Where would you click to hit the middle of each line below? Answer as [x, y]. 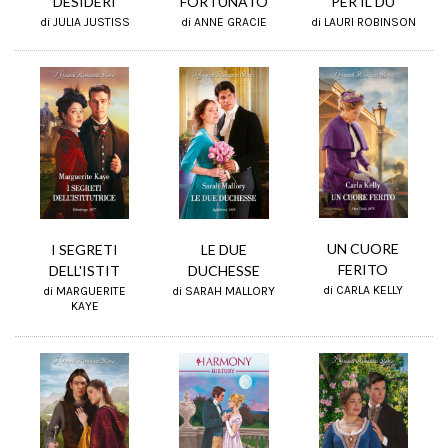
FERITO [363, 270]
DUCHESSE [223, 270]
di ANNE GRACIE [223, 21]
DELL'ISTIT [85, 270]
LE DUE [223, 249]
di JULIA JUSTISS [84, 21]
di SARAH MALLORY [224, 290]
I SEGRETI [85, 249]
